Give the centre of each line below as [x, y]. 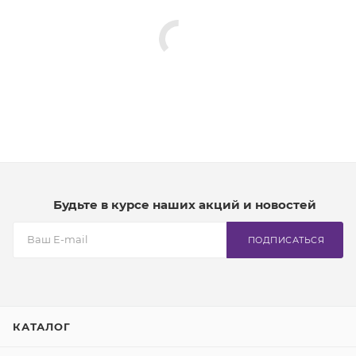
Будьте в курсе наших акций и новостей [184, 205]
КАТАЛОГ [42, 327]
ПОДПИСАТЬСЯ [286, 240]
